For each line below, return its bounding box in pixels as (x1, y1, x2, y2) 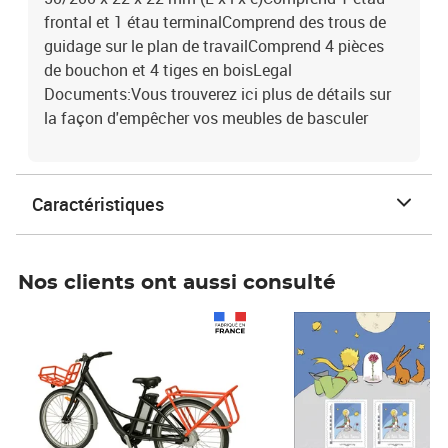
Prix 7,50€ (261, 312, 323, 331)
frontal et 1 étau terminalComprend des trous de (44, 11, 386, 33)
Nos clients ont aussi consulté (18, 273, 336, 293)
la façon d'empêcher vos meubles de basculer (44, 107, 368, 129)
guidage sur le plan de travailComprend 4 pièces (44, 35, 384, 57)
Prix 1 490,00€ (29, 312, 118, 331)
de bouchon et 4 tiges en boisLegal (44, 59, 292, 81)
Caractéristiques (32, 192, 164, 216)
